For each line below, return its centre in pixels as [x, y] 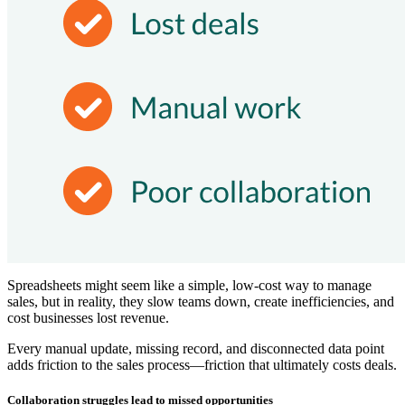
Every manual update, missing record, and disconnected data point [196, 348]
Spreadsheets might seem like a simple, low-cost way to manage [189, 285]
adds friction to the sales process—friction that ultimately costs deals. [202, 364]
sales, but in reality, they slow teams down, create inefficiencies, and [201, 301]
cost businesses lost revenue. [88, 317]
